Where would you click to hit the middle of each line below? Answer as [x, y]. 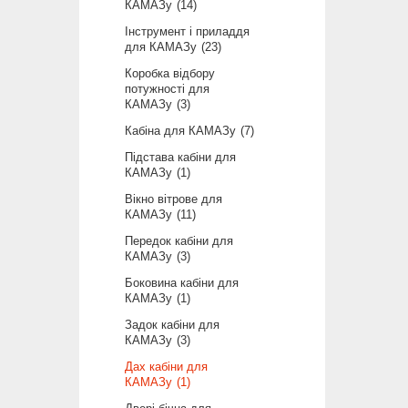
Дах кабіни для [166, 366]
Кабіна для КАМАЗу [180, 130]
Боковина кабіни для [182, 282]
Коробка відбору [170, 73]
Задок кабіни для [172, 324]
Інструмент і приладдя [187, 31]
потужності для [167, 88]
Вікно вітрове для [173, 199]
